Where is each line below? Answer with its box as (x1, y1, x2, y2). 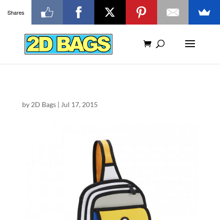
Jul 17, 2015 (60, 100, 98, 109)
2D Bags (30, 100, 56, 109)
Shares (7, 8, 25, 16)
